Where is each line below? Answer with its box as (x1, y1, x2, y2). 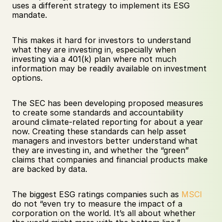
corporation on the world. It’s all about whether (12, 208, 196, 218)
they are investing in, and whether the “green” (12, 145, 189, 155)
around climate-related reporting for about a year (12, 117, 203, 127)
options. (12, 73, 43, 83)
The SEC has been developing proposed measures (12, 98, 203, 108)
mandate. (12, 10, 50, 20)
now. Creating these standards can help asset (12, 126, 186, 136)
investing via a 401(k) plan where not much (12, 54, 176, 64)
